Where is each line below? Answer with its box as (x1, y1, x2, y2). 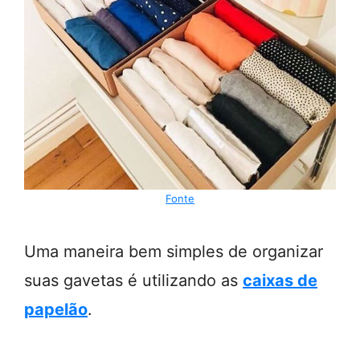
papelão (24, 300, 88, 319)
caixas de (243, 271, 317, 290)
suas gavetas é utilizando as (24, 271, 243, 290)
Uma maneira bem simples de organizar (24, 242, 323, 261)
